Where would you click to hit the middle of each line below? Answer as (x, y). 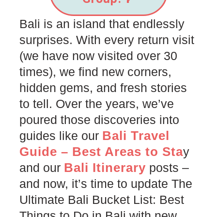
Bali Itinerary (105, 167)
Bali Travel (136, 135)
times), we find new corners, (95, 71)
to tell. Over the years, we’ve (97, 103)
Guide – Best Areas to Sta (101, 151)
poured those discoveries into (99, 119)
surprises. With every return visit (107, 39)
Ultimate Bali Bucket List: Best (102, 199)
